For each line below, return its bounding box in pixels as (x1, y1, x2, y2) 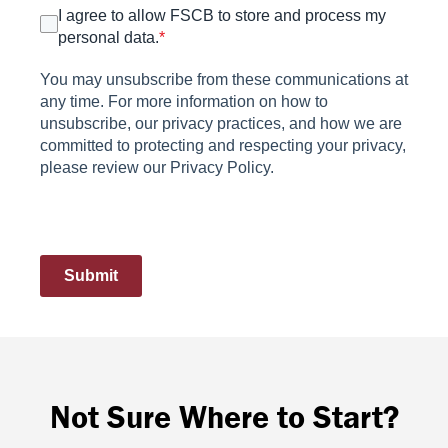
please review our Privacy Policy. (40, 159, 274, 176)
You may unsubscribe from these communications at (40, 71, 408, 88)
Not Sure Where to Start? (49, 398, 399, 435)
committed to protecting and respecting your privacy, (40, 137, 406, 154)
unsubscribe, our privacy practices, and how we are (40, 115, 402, 132)
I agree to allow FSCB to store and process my (58, 7, 386, 24)
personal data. (58, 29, 159, 46)
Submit (64, 267, 118, 284)
